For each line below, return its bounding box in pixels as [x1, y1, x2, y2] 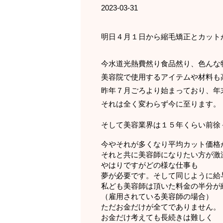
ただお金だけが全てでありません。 [101, 202, 221, 211]
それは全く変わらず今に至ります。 [101, 99, 221, 108]
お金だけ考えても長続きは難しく [101, 213, 213, 222]
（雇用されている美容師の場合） [101, 192, 213, 201]
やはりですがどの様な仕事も [101, 160, 198, 169]
